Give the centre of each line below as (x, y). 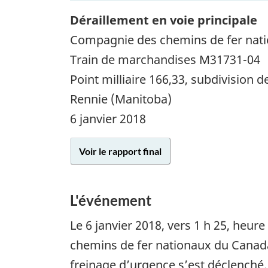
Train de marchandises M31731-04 (165, 60)
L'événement (111, 200)
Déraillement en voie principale (164, 20)
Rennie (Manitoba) (121, 99)
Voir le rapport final (120, 151)
